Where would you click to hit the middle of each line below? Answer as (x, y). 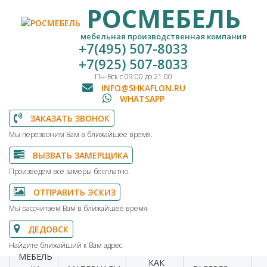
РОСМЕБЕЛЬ (163, 18)
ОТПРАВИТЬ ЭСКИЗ (73, 192)
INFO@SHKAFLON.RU (142, 88)
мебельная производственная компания (163, 36)
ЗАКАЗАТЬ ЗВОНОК (69, 118)
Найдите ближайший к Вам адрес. (66, 245)
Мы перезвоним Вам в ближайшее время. (81, 134)
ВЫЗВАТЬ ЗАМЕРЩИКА (79, 155)
